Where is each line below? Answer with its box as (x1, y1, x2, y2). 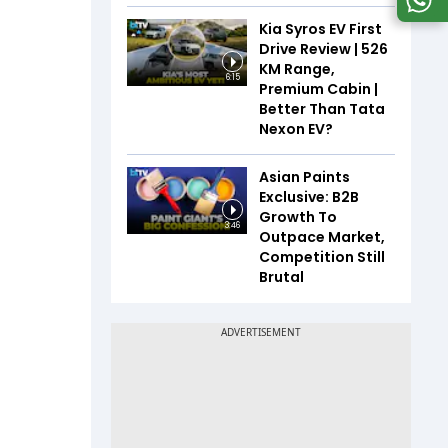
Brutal (259, 266, 304, 287)
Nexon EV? (259, 118, 333, 139)
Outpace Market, (259, 226, 385, 247)
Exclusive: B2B (259, 186, 359, 207)
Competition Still (259, 246, 385, 267)
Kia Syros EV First (259, 18, 382, 39)
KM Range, (259, 58, 335, 79)
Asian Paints (259, 166, 350, 187)
